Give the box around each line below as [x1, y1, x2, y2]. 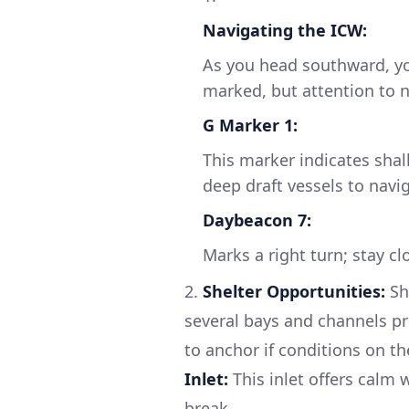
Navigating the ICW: [203, 18, 367, 41]
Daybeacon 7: [203, 208, 311, 231]
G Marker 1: [203, 113, 298, 136]
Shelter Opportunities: [203, 279, 385, 302]
